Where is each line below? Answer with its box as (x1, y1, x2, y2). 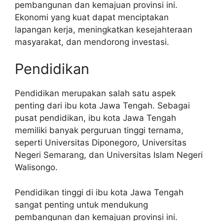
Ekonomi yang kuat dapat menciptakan (15, 12, 169, 22)
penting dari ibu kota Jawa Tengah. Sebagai (15, 101, 190, 110)
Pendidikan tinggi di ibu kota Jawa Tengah (15, 187, 184, 197)
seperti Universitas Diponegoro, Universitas (15, 138, 186, 147)
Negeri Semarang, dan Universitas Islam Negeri (15, 150, 203, 160)
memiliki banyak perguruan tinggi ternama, (15, 125, 184, 135)
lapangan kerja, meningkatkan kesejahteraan (15, 24, 192, 35)
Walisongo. (15, 162, 58, 172)
